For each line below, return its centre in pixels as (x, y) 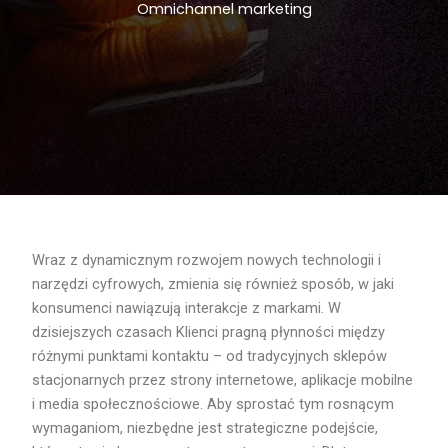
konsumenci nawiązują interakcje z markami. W (187, 308)
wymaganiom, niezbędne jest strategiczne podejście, (205, 428)
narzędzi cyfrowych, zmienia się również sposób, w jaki (213, 284)
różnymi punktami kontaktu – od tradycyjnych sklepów (210, 356)
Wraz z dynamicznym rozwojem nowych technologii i (207, 260)
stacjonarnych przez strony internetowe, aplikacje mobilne (223, 380)
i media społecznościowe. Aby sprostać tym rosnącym (213, 404)
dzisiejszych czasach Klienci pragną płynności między (209, 332)
